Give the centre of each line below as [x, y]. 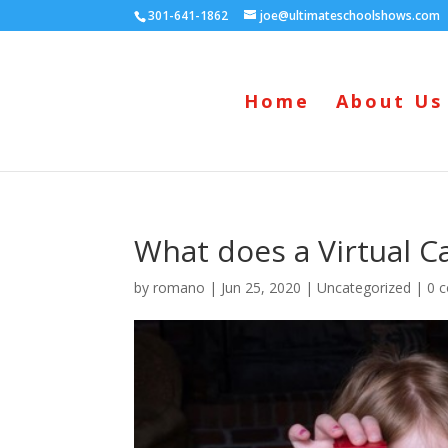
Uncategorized [364, 287]
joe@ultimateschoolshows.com [350, 15]
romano [179, 287]
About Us [390, 101]
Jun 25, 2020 [261, 287]
